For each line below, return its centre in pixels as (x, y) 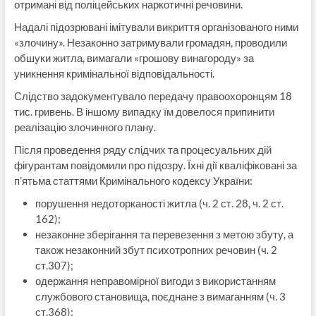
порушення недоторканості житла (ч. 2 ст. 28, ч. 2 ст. (159, 203)
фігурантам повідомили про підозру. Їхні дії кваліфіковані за (155, 165)
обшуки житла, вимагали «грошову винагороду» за (134, 57)
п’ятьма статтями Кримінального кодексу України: (133, 180)
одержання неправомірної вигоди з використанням (155, 280)
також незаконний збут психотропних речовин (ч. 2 (156, 249)
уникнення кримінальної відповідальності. (114, 73)
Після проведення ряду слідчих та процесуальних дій (142, 149)
